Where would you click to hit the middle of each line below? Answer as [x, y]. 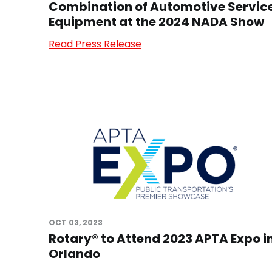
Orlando [74, 253]
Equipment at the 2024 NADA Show [156, 22]
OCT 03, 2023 [76, 222]
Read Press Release [95, 44]
